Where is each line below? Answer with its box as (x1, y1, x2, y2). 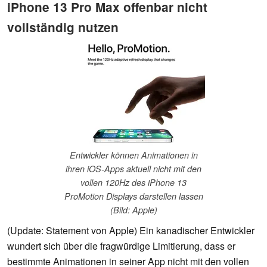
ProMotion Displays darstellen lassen (64, 190, 203, 203)
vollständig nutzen (7, 18, 119, 36)
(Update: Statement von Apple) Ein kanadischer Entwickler (7, 223, 254, 238)
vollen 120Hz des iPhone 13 (80, 176, 187, 189)
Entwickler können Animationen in (69, 149, 198, 162)
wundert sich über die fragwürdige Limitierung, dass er (7, 239, 235, 253)
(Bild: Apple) (110, 204, 157, 216)
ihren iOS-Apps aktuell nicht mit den (66, 163, 201, 175)
